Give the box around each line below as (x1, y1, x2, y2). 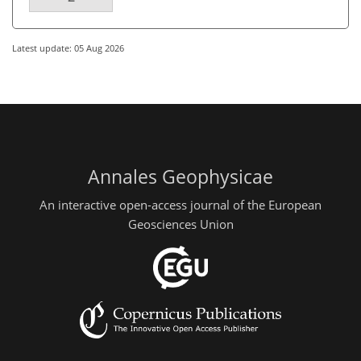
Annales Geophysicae (88, 164, 273, 189)
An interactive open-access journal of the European (39, 197, 322, 214)
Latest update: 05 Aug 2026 (12, 41, 124, 54)
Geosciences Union (127, 216, 234, 233)
